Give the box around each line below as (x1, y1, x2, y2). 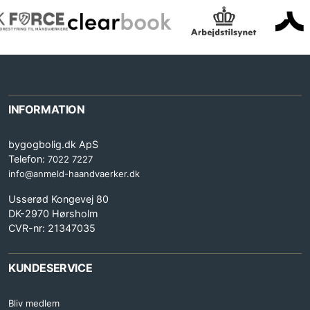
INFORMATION (8, 102, 85, 117)
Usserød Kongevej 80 (8, 193, 109, 206)
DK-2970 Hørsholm (8, 208, 98, 220)
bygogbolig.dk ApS (8, 138, 98, 151)
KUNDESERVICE (8, 261, 93, 275)
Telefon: (8, 153, 48, 165)
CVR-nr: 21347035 (8, 222, 95, 235)
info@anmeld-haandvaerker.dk (8, 168, 140, 180)
